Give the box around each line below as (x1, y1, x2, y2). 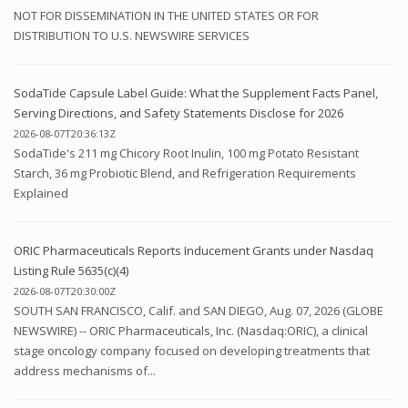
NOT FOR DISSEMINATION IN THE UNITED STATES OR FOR (14, 7, 319, 25)
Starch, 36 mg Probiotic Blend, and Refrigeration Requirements (14, 165, 356, 182)
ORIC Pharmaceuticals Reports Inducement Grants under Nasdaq (14, 242, 373, 260)
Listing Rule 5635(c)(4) (14, 262, 128, 280)
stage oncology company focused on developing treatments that (14, 342, 370, 360)
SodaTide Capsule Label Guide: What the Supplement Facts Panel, (14, 85, 378, 102)
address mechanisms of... (14, 362, 156, 380)
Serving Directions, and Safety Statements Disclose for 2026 (14, 105, 343, 122)
